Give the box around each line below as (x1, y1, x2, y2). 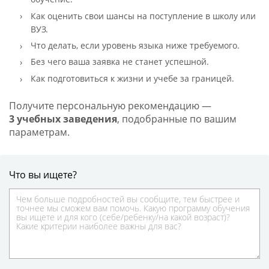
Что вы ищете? (8, 168, 77, 182)
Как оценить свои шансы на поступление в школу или (30, 10, 256, 22)
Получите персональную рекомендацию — (8, 99, 211, 113)
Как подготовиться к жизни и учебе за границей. (30, 72, 234, 84)
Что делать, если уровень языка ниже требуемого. (30, 40, 240, 52)
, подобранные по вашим (116, 112, 237, 126)
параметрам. (8, 125, 70, 139)
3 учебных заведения (8, 112, 117, 126)
